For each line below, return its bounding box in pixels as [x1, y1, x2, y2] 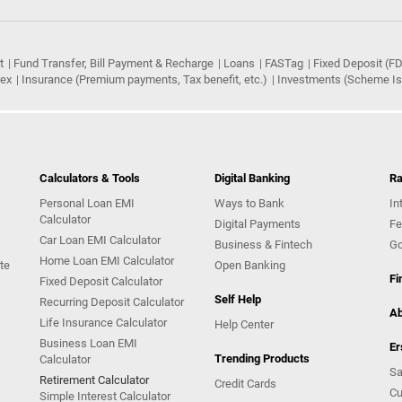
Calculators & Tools [39, 171, 140, 185]
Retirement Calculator [39, 373, 149, 387]
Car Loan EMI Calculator [39, 233, 161, 247]
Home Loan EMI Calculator [39, 254, 174, 267]
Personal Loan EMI [39, 197, 135, 210]
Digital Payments [214, 217, 301, 231]
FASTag [265, 57, 303, 70]
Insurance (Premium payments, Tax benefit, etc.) [22, 73, 267, 86]
